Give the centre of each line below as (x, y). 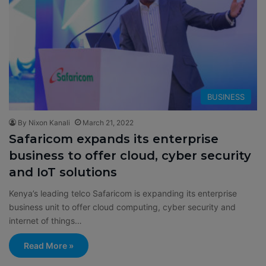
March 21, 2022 (108, 123)
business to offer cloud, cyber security (130, 156)
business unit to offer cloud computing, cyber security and (122, 207)
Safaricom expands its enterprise (114, 139)
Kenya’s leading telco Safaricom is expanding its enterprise (123, 194)
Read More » (49, 246)
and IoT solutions (63, 172)
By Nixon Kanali (44, 123)
